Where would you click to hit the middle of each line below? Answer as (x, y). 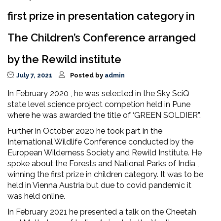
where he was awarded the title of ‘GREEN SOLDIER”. (104, 115)
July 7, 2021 (34, 75)
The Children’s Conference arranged (102, 38)
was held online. (36, 196)
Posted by (87, 75)
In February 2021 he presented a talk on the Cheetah (102, 212)
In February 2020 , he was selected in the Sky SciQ (98, 94)
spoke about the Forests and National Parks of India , (103, 164)
